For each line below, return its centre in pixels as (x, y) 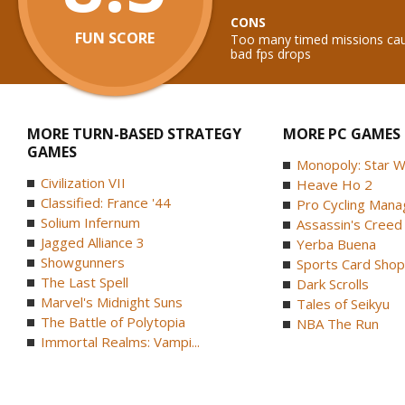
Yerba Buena (336, 244)
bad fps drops (271, 54)
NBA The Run (337, 324)
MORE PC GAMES (341, 134)
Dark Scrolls (332, 284)
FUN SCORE (115, 38)
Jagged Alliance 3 (93, 242)
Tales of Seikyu (343, 304)
